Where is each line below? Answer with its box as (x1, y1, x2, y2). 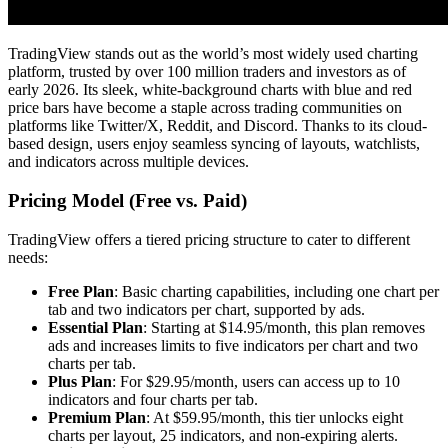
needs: (8, 248, 48, 266)
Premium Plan (48, 408, 146, 426)
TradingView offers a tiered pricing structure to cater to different (8, 230, 410, 248)
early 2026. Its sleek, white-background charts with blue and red (8, 81, 412, 99)
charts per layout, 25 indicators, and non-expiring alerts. (48, 426, 398, 444)
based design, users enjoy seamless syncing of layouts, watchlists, (8, 135, 420, 153)
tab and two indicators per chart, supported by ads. (48, 300, 365, 318)
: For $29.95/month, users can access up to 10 (112, 372, 400, 390)
